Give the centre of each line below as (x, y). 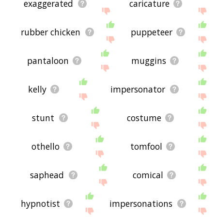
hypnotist (40, 204)
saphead (47, 175)
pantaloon (48, 61)
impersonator (138, 89)
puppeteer (151, 32)
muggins (149, 61)
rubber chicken (51, 32)
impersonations (141, 204)
